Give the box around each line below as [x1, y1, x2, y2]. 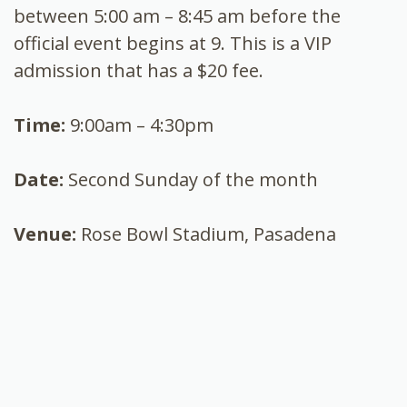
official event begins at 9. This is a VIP [14, 30, 332, 55]
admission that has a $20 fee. [14, 57, 263, 83]
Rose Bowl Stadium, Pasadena [81, 221, 336, 246]
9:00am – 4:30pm [70, 112, 213, 137]
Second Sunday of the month [68, 166, 318, 192]
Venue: [14, 221, 81, 246]
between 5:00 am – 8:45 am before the [14, 3, 341, 28]
